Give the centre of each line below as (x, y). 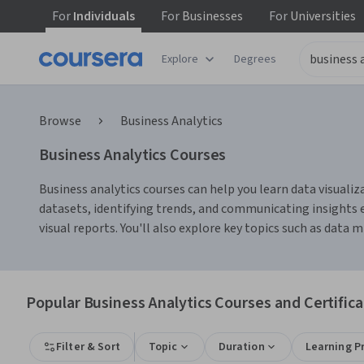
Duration (241, 347)
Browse (60, 121)
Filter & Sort (88, 347)
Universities (322, 16)
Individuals (103, 16)
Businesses (211, 16)
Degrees (255, 59)
